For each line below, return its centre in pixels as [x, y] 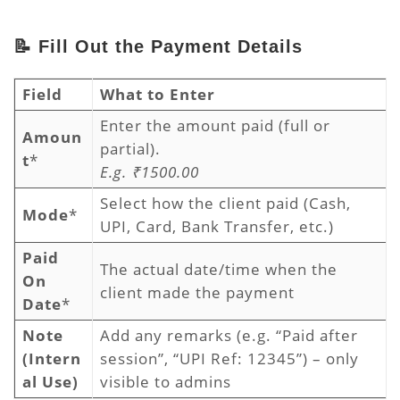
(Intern [52, 358]
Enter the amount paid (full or [215, 125]
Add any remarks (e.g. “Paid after [229, 335]
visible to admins [168, 382]
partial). [135, 149]
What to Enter [158, 94]
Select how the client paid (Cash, [225, 203]
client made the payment [200, 292]
